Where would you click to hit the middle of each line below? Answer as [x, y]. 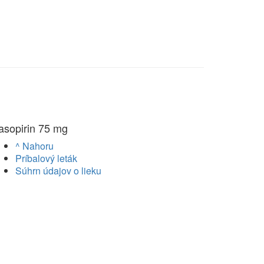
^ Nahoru [34, 146]
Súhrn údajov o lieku [58, 171]
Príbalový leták [46, 159]
